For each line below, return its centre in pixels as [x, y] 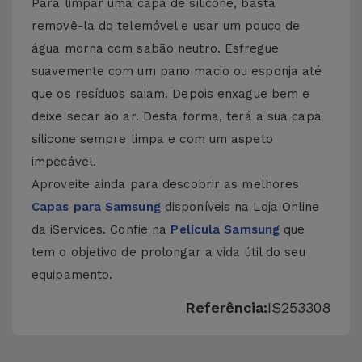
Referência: [226, 307]
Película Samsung [225, 229]
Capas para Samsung [96, 207]
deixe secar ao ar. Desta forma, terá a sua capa [177, 116]
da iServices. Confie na [101, 229]
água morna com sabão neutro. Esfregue [155, 48]
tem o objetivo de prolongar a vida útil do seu [168, 252]
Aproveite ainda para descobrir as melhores [166, 184]
